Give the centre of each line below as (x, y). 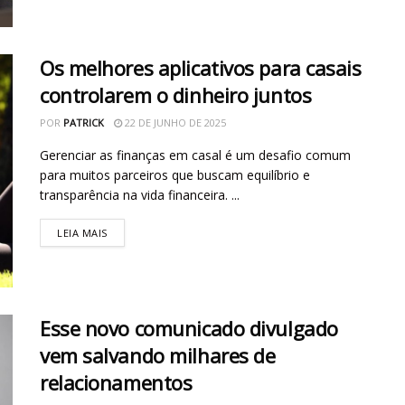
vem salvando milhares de (158, 355)
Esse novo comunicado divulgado (189, 328)
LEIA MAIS (82, 233)
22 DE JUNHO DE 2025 (174, 123)
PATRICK (84, 123)
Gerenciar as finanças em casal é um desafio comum (195, 155)
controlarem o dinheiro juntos (176, 95)
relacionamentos (116, 382)
